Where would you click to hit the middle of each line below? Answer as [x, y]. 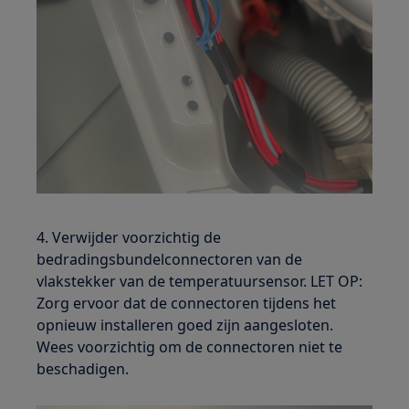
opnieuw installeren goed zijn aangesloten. [185, 325]
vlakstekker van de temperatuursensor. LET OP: [200, 282]
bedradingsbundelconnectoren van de [170, 260]
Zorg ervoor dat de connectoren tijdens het [187, 304]
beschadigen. [83, 369]
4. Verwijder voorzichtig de [129, 238]
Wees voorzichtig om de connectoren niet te [190, 347]
